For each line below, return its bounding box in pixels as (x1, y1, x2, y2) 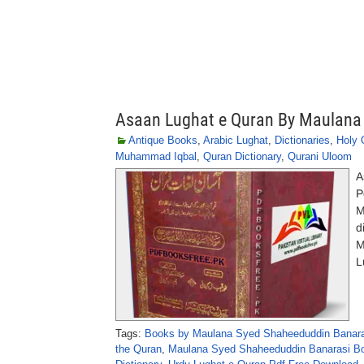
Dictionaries (275, 134, 330, 146)
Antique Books (128, 134, 197, 146)
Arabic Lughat (203, 134, 268, 146)
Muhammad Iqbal (115, 150, 197, 162)
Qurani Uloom (288, 150, 352, 162)
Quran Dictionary (203, 150, 281, 162)
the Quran (115, 343, 162, 355)
